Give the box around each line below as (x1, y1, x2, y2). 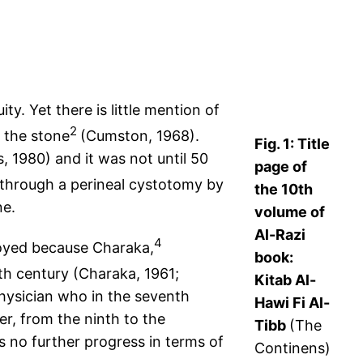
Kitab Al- (254, 271, 316, 289)
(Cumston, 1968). (80, 127, 199, 145)
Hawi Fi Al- (254, 294, 330, 312)
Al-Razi (254, 226, 305, 244)
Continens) (254, 340, 331, 357)
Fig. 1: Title (254, 135, 330, 153)
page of (254, 158, 307, 176)
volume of (254, 203, 325, 221)
